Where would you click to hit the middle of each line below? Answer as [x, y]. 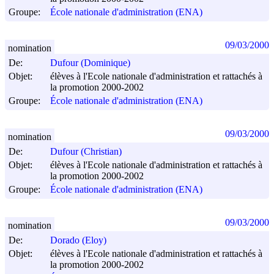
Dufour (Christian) [86, 152]
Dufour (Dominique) [90, 63]
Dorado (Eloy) [78, 240]
